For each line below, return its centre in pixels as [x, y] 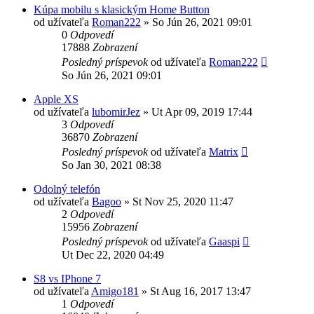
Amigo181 [115, 291]
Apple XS [56, 99]
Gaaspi [224, 241]
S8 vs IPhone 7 [67, 278]
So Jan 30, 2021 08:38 [111, 165]
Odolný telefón [67, 189]
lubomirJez [116, 111]
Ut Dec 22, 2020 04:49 [113, 254]
